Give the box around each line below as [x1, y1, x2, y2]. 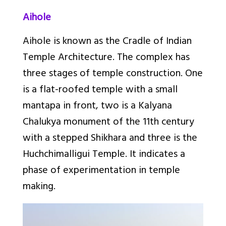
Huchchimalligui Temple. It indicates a [23, 145, 185, 164]
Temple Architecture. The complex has [23, 48, 190, 68]
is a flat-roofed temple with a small [23, 81, 178, 100]
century [161, 113, 194, 132]
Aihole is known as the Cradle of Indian [23, 32, 192, 51]
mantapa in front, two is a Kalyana [23, 97, 172, 116]
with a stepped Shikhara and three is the [23, 129, 197, 148]
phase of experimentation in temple [23, 161, 180, 181]
